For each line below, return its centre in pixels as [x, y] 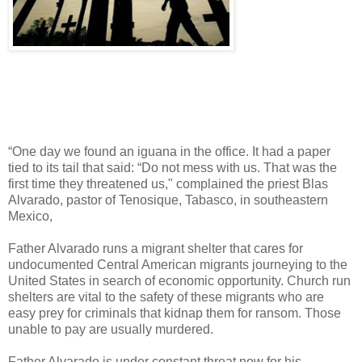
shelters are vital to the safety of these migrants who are [166, 297]
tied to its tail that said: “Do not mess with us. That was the [173, 168]
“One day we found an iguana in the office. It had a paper [169, 152]
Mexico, [30, 217]
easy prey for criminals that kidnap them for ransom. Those [175, 314]
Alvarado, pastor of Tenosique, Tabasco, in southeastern [168, 200]
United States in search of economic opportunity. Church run [179, 281]
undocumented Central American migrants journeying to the [178, 265]
